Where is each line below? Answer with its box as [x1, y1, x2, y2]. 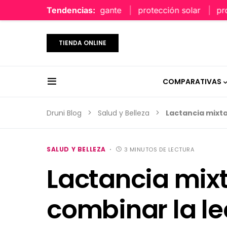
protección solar [114, 5, 179, 15]
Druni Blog [47, 108, 82, 118]
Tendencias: [47, 5, 95, 15]
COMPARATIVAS [162, 76, 221, 87]
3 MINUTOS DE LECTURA [124, 145, 195, 154]
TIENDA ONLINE [59, 39, 106, 47]
